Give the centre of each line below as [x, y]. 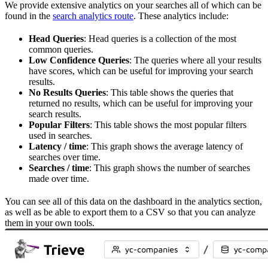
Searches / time [59, 168]
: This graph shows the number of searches [170, 168]
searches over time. [65, 157]
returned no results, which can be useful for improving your [141, 103]
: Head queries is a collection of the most [160, 39]
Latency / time [57, 147]
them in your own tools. [50, 223]
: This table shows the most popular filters [168, 125]
